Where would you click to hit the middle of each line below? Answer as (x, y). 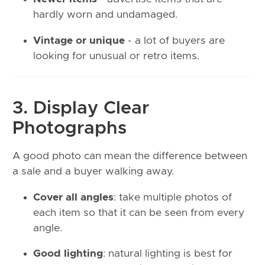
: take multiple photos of (173, 197)
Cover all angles (73, 197)
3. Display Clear (81, 108)
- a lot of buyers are (175, 41)
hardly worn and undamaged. (105, 15)
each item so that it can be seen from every (139, 213)
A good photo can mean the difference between (130, 156)
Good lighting (68, 254)
